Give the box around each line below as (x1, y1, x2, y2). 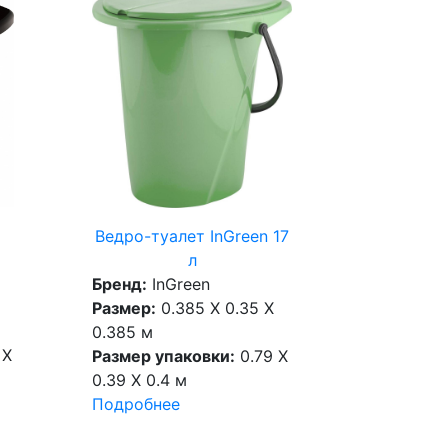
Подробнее (92, 394, 181, 415)
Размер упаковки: (92, 346, 236, 367)
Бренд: (92, 274, 148, 295)
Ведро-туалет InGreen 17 (95, 226, 290, 247)
